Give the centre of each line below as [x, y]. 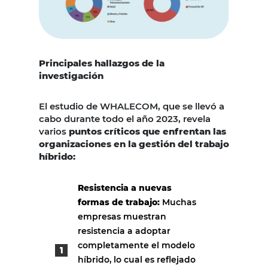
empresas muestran [122, 217]
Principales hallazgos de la [102, 63]
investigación [71, 76]
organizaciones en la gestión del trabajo [134, 144]
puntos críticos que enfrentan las [147, 132]
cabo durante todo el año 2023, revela [125, 119]
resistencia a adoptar [124, 231]
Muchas [178, 202]
